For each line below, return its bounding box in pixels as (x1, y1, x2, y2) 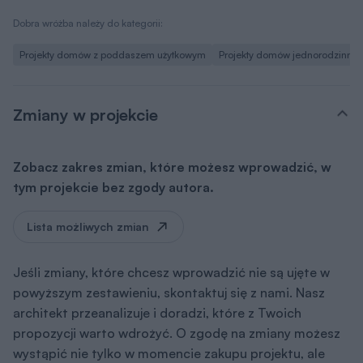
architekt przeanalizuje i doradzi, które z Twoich (13, 304, 301, 321)
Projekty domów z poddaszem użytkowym (19, 48, 206, 61)
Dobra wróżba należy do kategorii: (13, 16, 163, 29)
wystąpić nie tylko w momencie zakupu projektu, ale (13, 344, 325, 361)
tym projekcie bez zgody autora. (13, 178, 214, 195)
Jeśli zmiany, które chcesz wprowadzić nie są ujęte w (13, 263, 330, 280)
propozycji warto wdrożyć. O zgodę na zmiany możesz (13, 324, 340, 341)
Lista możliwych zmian (27, 219, 149, 233)
